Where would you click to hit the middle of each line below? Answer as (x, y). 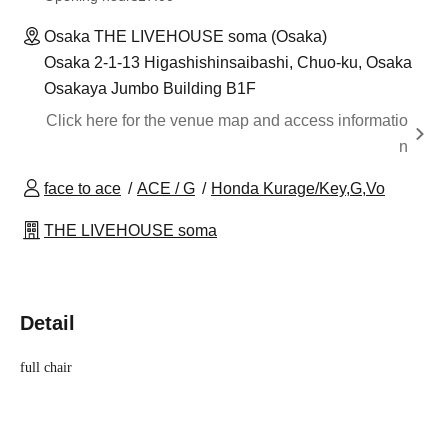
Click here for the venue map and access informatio (227, 120)
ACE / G (166, 188)
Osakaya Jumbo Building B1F (150, 88)
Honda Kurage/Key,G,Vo (298, 188)
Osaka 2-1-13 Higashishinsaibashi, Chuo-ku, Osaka (228, 62)
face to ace (82, 188)
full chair (46, 367)
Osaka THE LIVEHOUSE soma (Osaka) (185, 36)
